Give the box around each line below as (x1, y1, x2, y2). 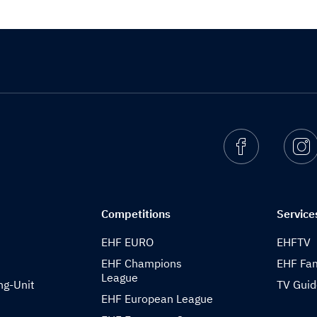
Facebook (249, 137, 316, 155)
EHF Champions (101, 256, 183, 270)
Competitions (101, 207, 171, 221)
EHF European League (101, 292, 214, 306)
